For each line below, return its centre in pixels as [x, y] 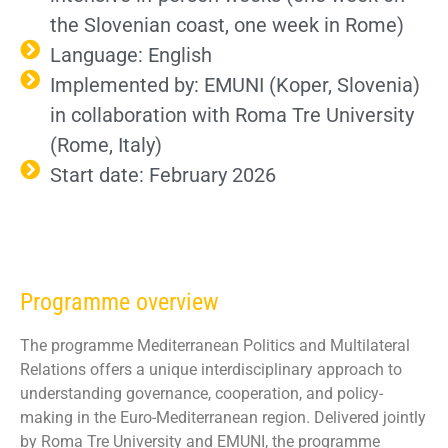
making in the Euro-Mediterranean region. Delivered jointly [223, 417]
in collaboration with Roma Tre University [232, 114]
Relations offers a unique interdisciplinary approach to [211, 369]
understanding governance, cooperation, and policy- [201, 393]
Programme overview [119, 301]
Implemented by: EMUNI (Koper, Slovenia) [235, 84]
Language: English [131, 54]
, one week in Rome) [314, 24]
